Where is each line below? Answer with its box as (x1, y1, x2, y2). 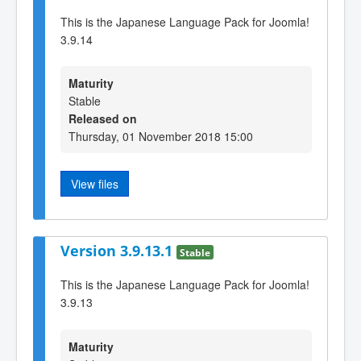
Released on (68, 110, 137, 127)
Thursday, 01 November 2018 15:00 (68, 128, 253, 145)
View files (71, 176, 118, 193)
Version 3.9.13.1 (60, 240, 176, 260)
